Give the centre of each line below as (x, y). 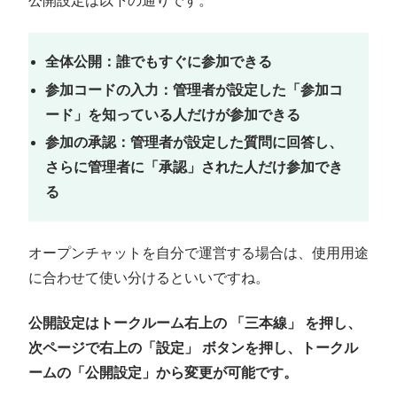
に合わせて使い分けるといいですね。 (149, 278)
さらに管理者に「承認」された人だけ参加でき (195, 167)
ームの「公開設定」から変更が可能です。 (163, 372)
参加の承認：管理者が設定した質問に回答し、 (195, 142)
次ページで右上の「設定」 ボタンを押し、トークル (193, 347)
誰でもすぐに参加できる (195, 62)
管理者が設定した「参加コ (258, 90)
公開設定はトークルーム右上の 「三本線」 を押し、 (195, 323)
